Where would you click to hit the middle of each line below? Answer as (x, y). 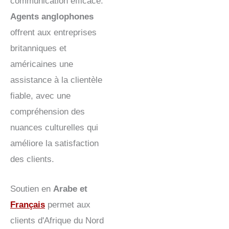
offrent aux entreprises (53, 32)
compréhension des (48, 111)
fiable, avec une (40, 96)
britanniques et (38, 48)
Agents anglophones (52, 16)
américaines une (42, 64)
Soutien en (32, 189)
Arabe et (70, 189)
